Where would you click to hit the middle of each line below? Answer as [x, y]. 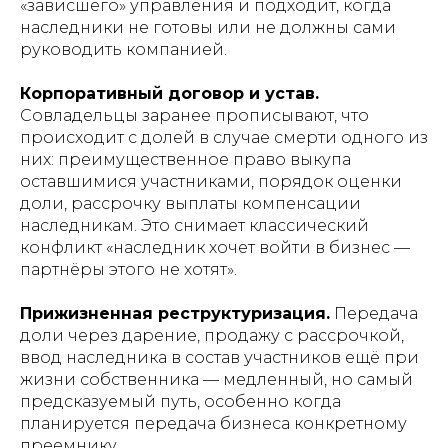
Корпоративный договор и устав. [169, 93]
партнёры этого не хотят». [128, 269]
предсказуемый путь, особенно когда [180, 401]
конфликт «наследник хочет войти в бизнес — [215, 247]
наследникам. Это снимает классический [194, 225]
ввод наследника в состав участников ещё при [219, 357]
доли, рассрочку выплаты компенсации [190, 203]
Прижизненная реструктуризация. [175, 313]
